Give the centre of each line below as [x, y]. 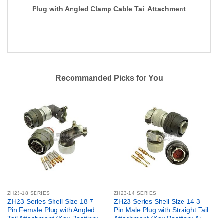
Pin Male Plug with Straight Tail [161, 210]
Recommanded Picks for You [109, 78]
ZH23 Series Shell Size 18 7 [50, 201]
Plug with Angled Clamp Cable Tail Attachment [109, 9]
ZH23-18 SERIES [28, 193]
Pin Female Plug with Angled [51, 210]
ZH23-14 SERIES [135, 193]
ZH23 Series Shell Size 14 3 [157, 201]
